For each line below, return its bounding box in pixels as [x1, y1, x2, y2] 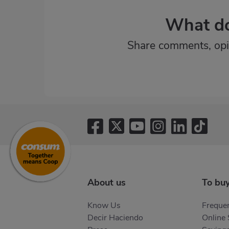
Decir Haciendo [87, 212, 143, 223]
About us [87, 176, 126, 189]
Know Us [87, 200, 121, 211]
